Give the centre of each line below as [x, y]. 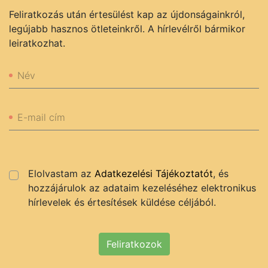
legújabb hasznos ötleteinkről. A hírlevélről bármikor [127, 29]
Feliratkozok [134, 244]
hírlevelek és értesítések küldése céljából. [122, 202]
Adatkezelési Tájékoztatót [154, 174]
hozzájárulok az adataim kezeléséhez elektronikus [142, 188]
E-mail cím [41, 118]
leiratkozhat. [37, 43]
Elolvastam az [61, 174]
